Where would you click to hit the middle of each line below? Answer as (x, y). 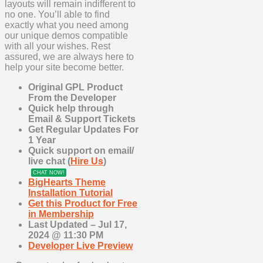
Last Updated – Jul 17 (76, 225)
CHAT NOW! (49, 172)
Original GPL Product (75, 87)
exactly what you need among (67, 25)
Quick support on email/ (81, 151)
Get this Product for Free (83, 204)
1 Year (42, 140)
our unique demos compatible (66, 36)
